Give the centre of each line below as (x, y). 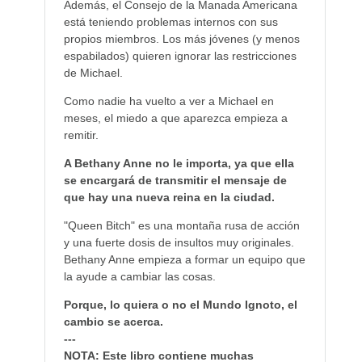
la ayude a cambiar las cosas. (139, 276)
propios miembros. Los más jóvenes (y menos (181, 38)
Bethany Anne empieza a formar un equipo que (184, 259)
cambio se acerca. (113, 321)
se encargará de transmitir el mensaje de (175, 180)
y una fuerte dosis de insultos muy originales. (179, 242)
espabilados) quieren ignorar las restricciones (180, 55)
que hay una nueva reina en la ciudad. (169, 197)
